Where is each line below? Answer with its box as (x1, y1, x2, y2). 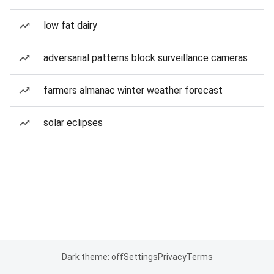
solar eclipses (43, 117, 103, 128)
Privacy (157, 252, 187, 262)
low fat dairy (43, 20, 97, 31)
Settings (123, 252, 158, 262)
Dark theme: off (61, 252, 124, 262)
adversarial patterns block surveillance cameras (43, 52, 248, 64)
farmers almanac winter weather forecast (43, 84, 223, 96)
